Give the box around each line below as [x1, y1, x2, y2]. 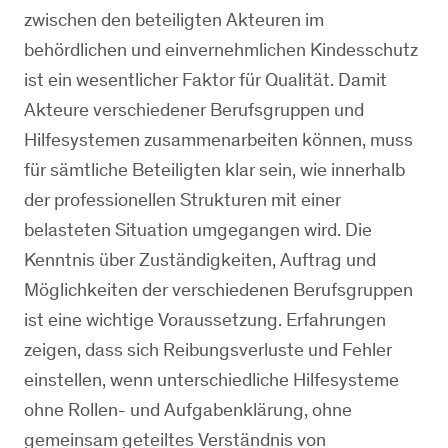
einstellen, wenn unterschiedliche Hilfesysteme [24, 368, 399, 391]
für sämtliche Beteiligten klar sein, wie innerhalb [24, 158, 405, 181]
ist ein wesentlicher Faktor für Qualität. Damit [24, 68, 387, 91]
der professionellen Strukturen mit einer [24, 188, 341, 211]
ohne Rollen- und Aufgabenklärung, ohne [24, 398, 352, 421]
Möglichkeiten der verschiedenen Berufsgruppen [24, 278, 413, 301]
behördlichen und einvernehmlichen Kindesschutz [24, 38, 418, 61]
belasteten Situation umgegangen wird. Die [24, 218, 372, 241]
